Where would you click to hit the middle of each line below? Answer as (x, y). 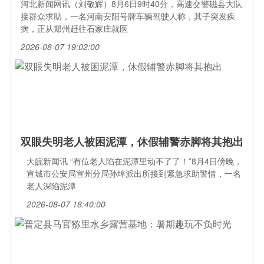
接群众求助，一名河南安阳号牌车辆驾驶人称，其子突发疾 (128, 16)
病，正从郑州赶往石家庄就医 (74, 28)
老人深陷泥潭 (51, 186)
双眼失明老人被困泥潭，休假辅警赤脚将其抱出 (132, 141)
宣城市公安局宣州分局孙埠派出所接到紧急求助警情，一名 (134, 173)
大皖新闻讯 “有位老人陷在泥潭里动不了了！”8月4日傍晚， (134, 161)
